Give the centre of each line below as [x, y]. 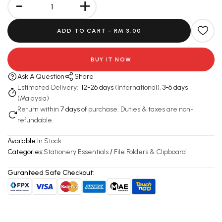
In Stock [49, 141]
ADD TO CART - [85, 30]
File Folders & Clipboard [150, 152]
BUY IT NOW [111, 59]
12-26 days [97, 87]
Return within [39, 109]
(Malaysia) [33, 98]
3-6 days [175, 87]
